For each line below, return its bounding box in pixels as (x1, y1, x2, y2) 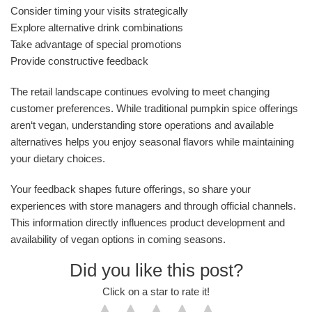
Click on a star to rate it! (102, 285, 210, 297)
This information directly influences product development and (10, 217, 285, 229)
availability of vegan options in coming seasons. (10, 233, 226, 246)
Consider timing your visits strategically (10, 5, 188, 17)
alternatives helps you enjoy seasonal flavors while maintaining (10, 136, 294, 148)
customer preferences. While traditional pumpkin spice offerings (10, 102, 298, 115)
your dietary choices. (10, 153, 105, 165)
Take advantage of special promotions (10, 38, 182, 51)
